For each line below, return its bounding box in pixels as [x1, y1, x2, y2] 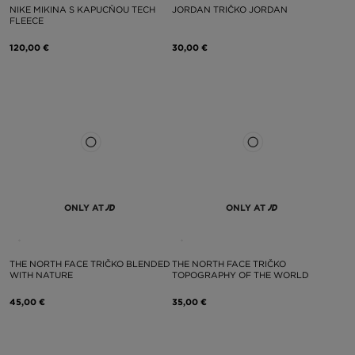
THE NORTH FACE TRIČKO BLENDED [10, 258, 170, 269]
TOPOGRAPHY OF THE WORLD [171, 269, 309, 281]
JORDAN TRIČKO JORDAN [171, 3, 288, 15]
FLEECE [10, 14, 44, 26]
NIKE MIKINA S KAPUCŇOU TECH [10, 3, 155, 15]
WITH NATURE [10, 269, 73, 281]
